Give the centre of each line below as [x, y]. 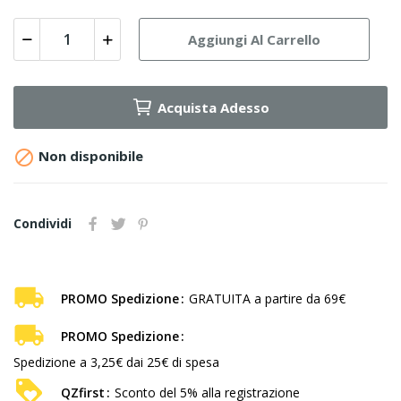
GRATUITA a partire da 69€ [267, 299]
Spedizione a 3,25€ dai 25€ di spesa [116, 363]
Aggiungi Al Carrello [254, 39]
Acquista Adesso [213, 108]
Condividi [43, 224]
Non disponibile [89, 156]
